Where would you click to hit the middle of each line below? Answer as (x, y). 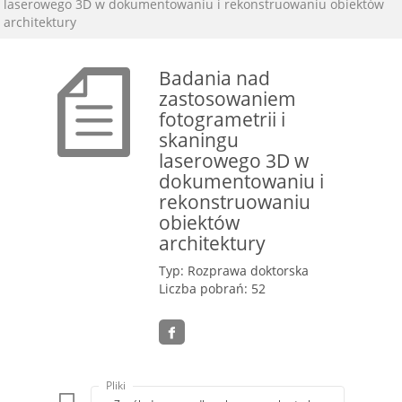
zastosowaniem (228, 98)
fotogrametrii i (223, 119)
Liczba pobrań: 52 (213, 288)
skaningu (199, 140)
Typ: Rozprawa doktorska (234, 271)
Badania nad (215, 78)
